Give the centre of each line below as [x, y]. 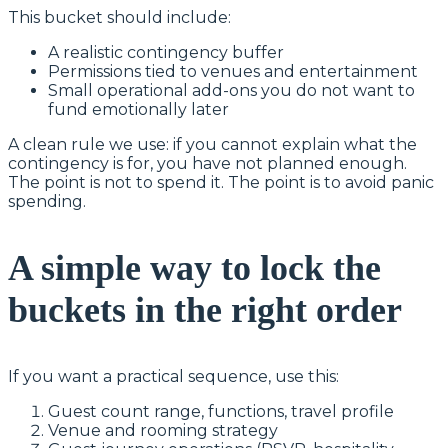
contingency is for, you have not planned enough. [207, 163]
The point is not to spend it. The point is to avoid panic [221, 182]
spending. [47, 201]
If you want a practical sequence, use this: [173, 376]
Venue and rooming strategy [163, 430]
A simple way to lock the [194, 267]
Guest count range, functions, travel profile [221, 411]
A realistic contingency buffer [166, 52]
